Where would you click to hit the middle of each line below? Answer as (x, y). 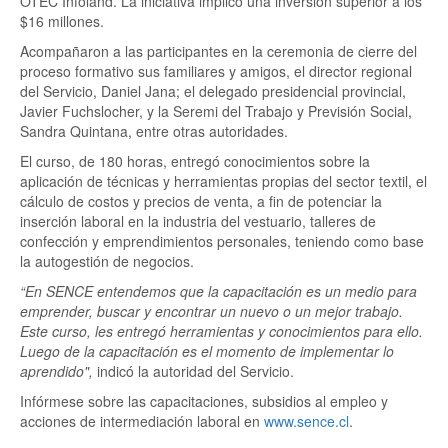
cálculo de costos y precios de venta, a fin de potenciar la (201, 201)
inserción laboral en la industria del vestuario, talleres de (198, 221)
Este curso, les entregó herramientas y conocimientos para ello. (221, 331)
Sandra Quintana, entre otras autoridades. (154, 131)
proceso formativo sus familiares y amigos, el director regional (216, 71)
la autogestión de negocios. (111, 261)
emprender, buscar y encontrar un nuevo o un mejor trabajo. (211, 311)
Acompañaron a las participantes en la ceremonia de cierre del (218, 51)
